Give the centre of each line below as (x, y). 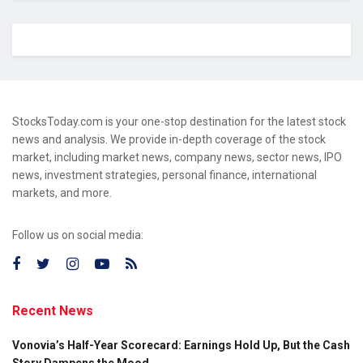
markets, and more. (62, 192)
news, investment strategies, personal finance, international (164, 175)
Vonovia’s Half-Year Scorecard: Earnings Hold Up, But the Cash (181, 345)
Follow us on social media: (78, 235)
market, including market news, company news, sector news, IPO (177, 157)
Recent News (53, 310)
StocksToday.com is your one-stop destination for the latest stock (179, 121)
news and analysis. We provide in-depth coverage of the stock (169, 139)
